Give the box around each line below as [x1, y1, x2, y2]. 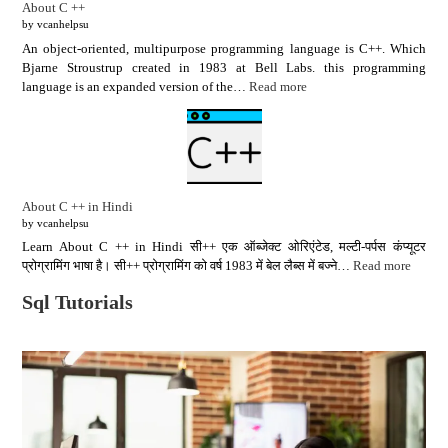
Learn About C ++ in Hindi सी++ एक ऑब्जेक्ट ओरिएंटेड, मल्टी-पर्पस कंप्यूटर [22, 239, 426, 255]
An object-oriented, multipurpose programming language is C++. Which [22, 40, 426, 56]
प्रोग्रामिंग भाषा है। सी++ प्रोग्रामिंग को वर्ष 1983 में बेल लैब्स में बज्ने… [22, 258, 354, 274]
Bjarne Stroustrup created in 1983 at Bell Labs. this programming [22, 59, 426, 75]
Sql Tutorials [22, 291, 134, 314]
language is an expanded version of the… [22, 78, 250, 94]
